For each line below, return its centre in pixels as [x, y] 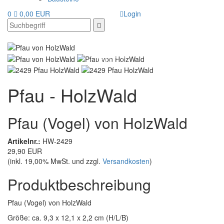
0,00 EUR [35, 13]
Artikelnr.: [24, 141]
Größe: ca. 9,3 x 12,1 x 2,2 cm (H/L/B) [68, 217]
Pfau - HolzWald [72, 94]
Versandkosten [126, 161]
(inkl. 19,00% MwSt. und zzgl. [55, 161]
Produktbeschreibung [79, 184]
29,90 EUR [25, 151]
